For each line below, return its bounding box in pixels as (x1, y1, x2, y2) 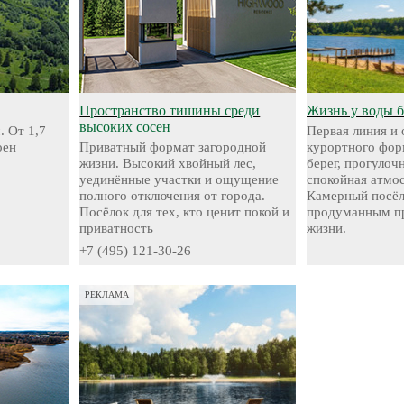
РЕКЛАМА (85, 289, 130, 299)
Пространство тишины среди (79, 103, 261, 118)
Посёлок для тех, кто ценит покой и (79, 205, 290, 219)
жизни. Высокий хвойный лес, (79, 156, 257, 170)
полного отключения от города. (79, 188, 266, 203)
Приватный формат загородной (79, 140, 267, 154)
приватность (79, 221, 154, 235)
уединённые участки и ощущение (79, 172, 280, 187)
